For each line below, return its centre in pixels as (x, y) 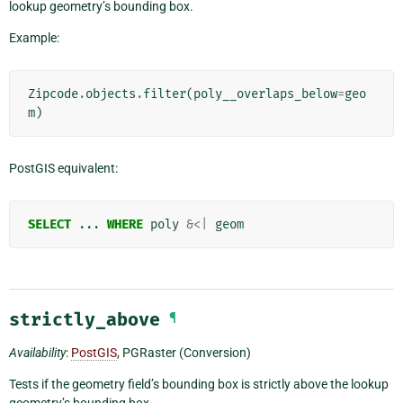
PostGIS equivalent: (63, 168)
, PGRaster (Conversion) (184, 352)
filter (165, 94)
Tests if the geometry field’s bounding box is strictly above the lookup (199, 384)
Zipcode (53, 94)
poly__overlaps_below (265, 94)
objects (111, 94)
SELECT (49, 224)
